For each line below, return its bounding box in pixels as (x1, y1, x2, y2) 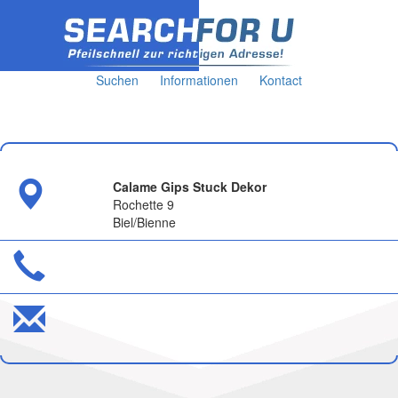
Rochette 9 (113, 195, 174, 213)
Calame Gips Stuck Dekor (113, 178, 267, 195)
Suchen (96, 71, 139, 89)
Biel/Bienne (113, 213, 176, 231)
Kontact (259, 71, 302, 89)
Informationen (160, 71, 238, 89)
